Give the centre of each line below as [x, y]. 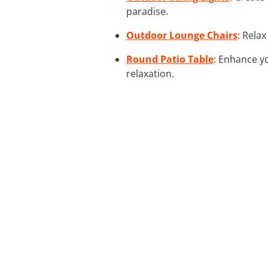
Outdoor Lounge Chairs [182, 35]
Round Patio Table [170, 59]
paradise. [147, 11]
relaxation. [150, 73]
